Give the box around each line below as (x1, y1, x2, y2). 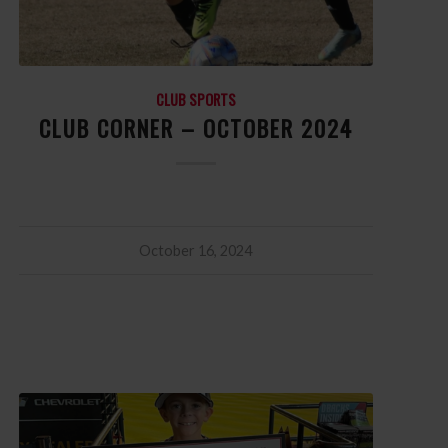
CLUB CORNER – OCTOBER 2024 (38, 110, 353, 144)
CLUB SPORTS (155, 88, 236, 110)
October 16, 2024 (139, 241, 253, 259)
